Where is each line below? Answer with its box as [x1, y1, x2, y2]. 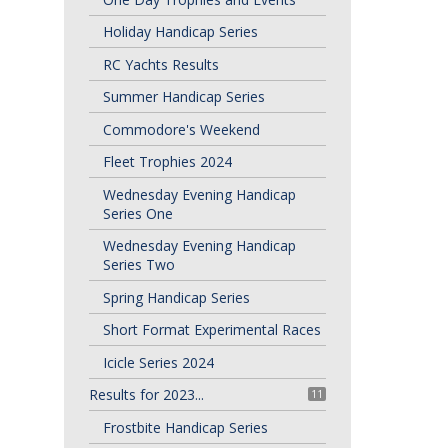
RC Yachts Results [102, 54, 219, 74]
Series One [102, 203, 173, 223]
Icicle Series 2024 [102, 352, 214, 372]
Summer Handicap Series [102, 87, 265, 106]
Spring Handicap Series [102, 287, 250, 307]
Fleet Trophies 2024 [102, 152, 232, 171]
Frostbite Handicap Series [102, 417, 268, 437]
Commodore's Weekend [102, 119, 260, 139]
